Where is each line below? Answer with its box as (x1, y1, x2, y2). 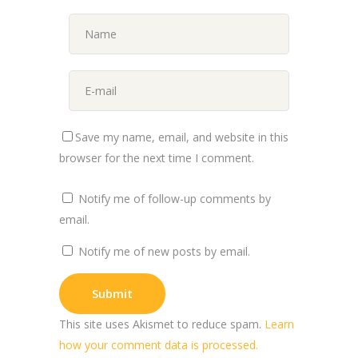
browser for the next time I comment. (59, 150, 254, 166)
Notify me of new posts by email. (78, 244, 250, 260)
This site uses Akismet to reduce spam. (59, 316, 265, 332)
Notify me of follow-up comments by (78, 191, 271, 207)
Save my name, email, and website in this (75, 129, 288, 145)
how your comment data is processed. (59, 337, 258, 353)
